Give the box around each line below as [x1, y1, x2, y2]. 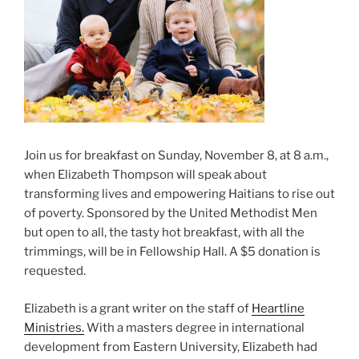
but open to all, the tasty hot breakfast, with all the [24, 225, 305, 240]
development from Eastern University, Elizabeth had [24, 339, 317, 354]
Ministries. [24, 320, 84, 335]
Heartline [252, 301, 305, 316]
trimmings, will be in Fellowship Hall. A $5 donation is [24, 244, 321, 260]
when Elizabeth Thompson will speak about [24, 167, 267, 183]
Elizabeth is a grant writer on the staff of [24, 301, 252, 316]
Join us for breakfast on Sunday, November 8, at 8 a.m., [24, 148, 329, 163]
